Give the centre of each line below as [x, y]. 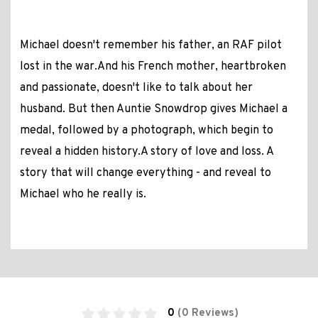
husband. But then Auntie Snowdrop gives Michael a [153, 110]
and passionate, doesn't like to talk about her [136, 88]
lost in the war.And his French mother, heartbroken [153, 67]
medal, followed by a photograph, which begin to [146, 131]
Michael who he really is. [83, 195]
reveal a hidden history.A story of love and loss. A [146, 152]
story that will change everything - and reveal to [145, 174]
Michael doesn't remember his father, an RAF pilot [150, 46]
